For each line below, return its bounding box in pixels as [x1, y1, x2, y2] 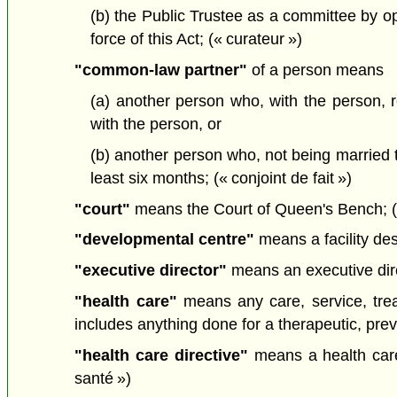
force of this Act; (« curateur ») [90, 30, 302, 49]
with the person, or [90, 114, 222, 133]
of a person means [247, 61, 385, 80]
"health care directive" [74, 346, 248, 364]
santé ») [74, 369, 132, 387]
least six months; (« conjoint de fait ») [90, 168, 352, 187]
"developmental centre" [74, 230, 255, 249]
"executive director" [74, 261, 228, 280]
